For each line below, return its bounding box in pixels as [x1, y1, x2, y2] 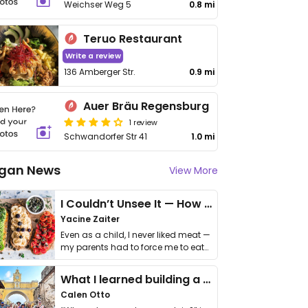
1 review [129, 116, 157, 127]
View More [169, 164, 218, 177]
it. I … [60, 254, 78, 265]
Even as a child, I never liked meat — [60, 229, 210, 241]
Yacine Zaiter [60, 213, 120, 225]
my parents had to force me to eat [60, 241, 204, 253]
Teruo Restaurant [83, 31, 183, 47]
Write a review [65, 50, 121, 62]
